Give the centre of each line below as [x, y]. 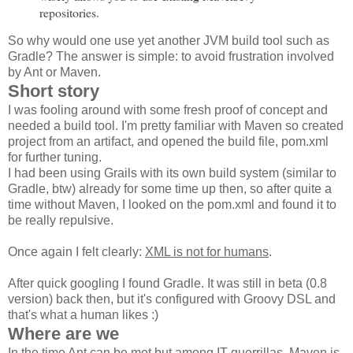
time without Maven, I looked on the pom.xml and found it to [172, 205]
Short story [54, 91]
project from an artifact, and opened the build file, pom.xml [168, 142]
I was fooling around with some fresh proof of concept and [168, 110]
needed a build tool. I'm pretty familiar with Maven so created [176, 126]
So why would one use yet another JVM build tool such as [169, 41]
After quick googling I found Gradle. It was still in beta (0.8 [167, 284]
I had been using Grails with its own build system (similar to [172, 173]
